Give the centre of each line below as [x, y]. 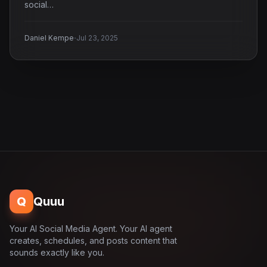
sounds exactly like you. [57, 252]
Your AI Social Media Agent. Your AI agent [91, 229]
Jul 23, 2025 [97, 38]
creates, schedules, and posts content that [93, 240]
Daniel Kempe [49, 38]
